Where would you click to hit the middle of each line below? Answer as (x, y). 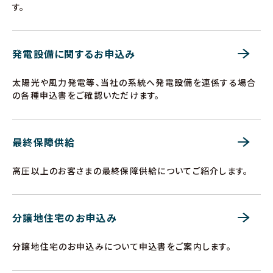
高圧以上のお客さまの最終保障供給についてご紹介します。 (130, 171)
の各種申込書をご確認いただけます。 (86, 95)
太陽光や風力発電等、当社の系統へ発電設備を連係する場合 (134, 82)
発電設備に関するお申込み (74, 54)
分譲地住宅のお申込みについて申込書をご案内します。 (122, 246)
